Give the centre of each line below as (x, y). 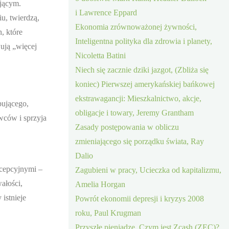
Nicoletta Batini (101, 55)
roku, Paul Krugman (108, 213)
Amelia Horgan (100, 184)
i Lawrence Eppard (106, 12)
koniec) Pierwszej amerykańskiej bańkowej (145, 84)
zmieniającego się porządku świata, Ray (140, 141)
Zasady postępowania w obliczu (127, 127)
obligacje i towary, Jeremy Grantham (135, 112)
